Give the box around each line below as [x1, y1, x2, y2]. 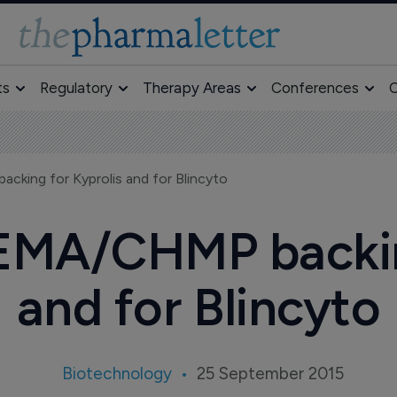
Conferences [270, 79, 359, 97]
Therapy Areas [142, 79, 241, 97]
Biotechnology [61, 363, 172, 384]
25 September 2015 [196, 363, 344, 384]
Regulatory [39, 79, 113, 97]
